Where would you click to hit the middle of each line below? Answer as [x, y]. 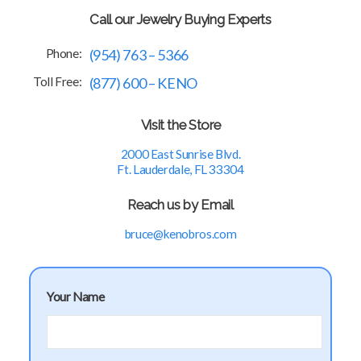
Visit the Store [180, 125]
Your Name [76, 296]
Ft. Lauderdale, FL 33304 [180, 170]
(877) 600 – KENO [143, 83]
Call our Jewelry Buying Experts [180, 19]
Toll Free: [58, 81]
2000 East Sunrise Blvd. [180, 154]
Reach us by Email [180, 205]
